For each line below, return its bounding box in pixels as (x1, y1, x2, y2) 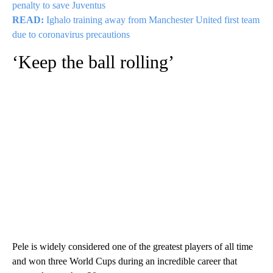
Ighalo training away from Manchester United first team (46, 15, 260, 26)
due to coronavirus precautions (12, 29, 130, 40)
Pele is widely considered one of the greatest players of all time (12, 241, 253, 252)
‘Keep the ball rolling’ (12, 52, 174, 73)
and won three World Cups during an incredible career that (12, 256, 237, 267)
